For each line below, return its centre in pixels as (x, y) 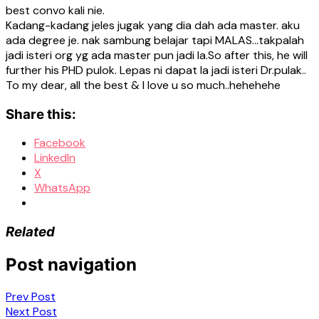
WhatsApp (62, 188)
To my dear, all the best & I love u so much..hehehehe (143, 85)
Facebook (60, 143)
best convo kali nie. (55, 10)
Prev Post (31, 296)
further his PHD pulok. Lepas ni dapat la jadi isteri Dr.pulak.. (156, 70)
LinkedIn (55, 158)
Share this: (41, 114)
